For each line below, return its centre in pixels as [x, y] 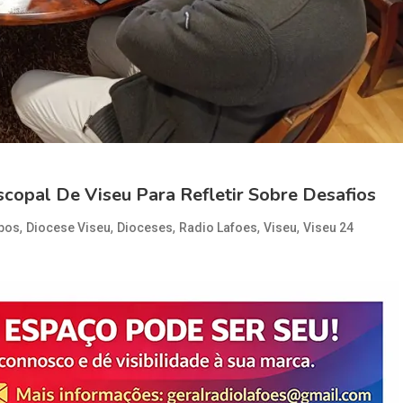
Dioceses [145, 228]
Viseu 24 [328, 228]
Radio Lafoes [218, 228]
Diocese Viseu [68, 228]
